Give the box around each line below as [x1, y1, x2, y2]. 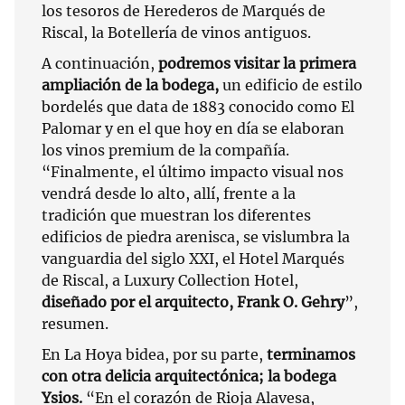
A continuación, [42, 54, 158, 73]
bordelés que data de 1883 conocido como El [42, 98, 354, 117]
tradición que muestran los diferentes [42, 206, 311, 225]
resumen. [42, 315, 108, 334]
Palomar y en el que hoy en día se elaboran [42, 119, 344, 138]
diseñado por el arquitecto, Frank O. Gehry [42, 293, 344, 312]
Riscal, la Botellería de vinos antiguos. [42, 24, 311, 42]
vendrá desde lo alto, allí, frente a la [42, 184, 296, 203]
